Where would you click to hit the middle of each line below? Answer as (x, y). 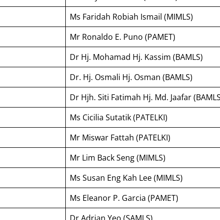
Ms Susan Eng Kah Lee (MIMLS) (126, 178)
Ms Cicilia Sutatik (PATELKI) (119, 117)
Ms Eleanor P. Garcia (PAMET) (124, 198)
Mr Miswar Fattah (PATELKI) (120, 137)
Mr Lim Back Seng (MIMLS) (118, 157)
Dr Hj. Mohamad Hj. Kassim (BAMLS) (136, 57)
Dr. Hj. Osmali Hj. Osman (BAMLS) (131, 77)
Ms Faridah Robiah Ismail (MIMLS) (131, 16)
